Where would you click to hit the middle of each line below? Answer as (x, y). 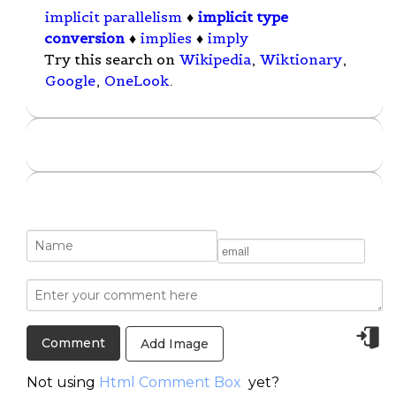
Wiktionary (301, 60)
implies (166, 38)
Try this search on (111, 60)
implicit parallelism (114, 17)
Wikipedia (215, 60)
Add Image (175, 343)
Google (70, 81)
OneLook (137, 81)
